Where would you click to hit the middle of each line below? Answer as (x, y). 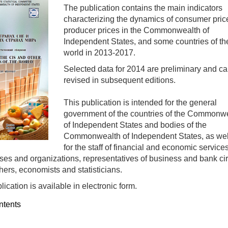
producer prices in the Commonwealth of (136, 30)
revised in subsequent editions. (120, 80)
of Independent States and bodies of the (135, 125)
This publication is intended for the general (140, 103)
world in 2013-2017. (99, 53)
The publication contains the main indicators (143, 8)
